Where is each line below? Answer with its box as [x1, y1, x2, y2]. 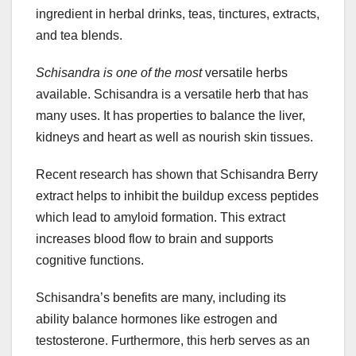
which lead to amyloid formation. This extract [36, 211, 285, 225]
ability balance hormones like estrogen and [36, 312, 277, 327]
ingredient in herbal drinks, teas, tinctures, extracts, [36, 7, 319, 21]
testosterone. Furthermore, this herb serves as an [36, 334, 310, 348]
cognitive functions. [36, 253, 144, 268]
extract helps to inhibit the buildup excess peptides [36, 189, 319, 203]
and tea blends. [36, 29, 122, 43]
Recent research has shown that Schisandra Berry [36, 168, 318, 182]
